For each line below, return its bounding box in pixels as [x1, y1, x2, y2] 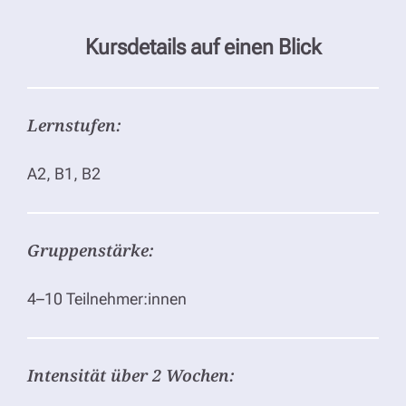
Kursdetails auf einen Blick [85, 34, 321, 60]
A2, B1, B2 [27, 163, 101, 183]
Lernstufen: [27, 113, 121, 136]
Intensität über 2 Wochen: [27, 363, 235, 386]
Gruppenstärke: [27, 238, 154, 261]
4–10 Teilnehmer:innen [27, 288, 187, 308]
